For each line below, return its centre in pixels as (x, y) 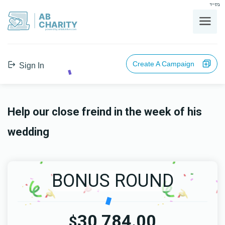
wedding (28, 132)
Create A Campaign (166, 64)
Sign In (31, 66)
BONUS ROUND (113, 181)
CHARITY (58, 24)
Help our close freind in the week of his (105, 112)
